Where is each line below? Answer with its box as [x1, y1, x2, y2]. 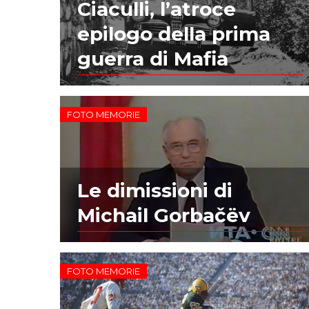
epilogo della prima [77, 22, 271, 46]
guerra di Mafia [77, 47, 229, 71]
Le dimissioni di [77, 178, 233, 202]
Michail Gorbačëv [77, 203, 251, 227]
